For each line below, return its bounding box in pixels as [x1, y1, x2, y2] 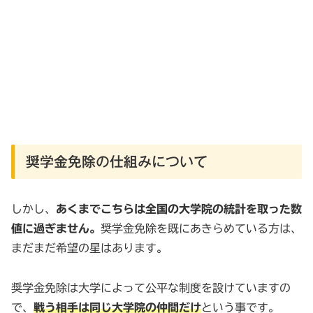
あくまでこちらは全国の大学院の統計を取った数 [56, 203, 302, 214]
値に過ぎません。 [11, 222, 101, 234]
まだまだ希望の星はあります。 [11, 242, 168, 254]
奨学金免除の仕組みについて [26, 154, 208, 168]
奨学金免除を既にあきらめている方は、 [101, 222, 302, 234]
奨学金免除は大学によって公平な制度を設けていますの [11, 282, 291, 293]
